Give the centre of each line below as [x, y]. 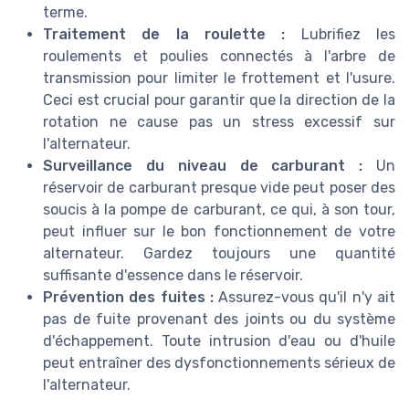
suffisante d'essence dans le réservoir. [173, 275]
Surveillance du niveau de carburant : [203, 165]
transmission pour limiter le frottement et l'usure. [219, 78]
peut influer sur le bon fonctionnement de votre [219, 231]
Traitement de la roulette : [164, 34]
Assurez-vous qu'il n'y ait [304, 297]
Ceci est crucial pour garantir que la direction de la [219, 100]
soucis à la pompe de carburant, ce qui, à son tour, [219, 209]
